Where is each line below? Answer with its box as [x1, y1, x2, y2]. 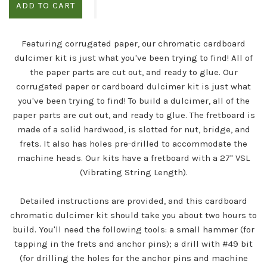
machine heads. [17, 152, 85, 163]
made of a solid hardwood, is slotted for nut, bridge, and [17, 123, 250, 135]
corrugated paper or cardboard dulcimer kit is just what [16, 80, 251, 92]
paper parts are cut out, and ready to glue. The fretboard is [12, 109, 255, 120]
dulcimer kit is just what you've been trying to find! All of [14, 52, 253, 63]
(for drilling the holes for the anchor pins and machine [19, 252, 248, 263]
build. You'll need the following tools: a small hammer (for [13, 223, 254, 235]
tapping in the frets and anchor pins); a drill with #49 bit [14, 238, 253, 249]
